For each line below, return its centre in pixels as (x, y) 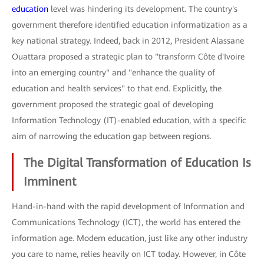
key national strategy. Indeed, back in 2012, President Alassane (128, 41)
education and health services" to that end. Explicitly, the (117, 88)
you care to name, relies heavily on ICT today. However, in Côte (129, 254)
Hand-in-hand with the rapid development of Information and (128, 206)
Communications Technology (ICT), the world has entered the (126, 222)
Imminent (50, 181)
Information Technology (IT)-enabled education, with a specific (129, 120)
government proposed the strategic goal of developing (113, 104)
